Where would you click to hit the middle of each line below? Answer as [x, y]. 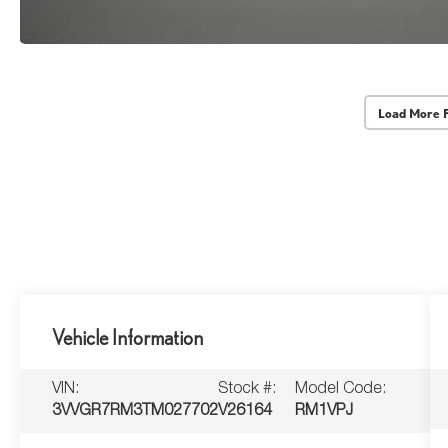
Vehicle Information [128, 338]
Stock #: [247, 390]
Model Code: [341, 390]
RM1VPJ [324, 412]
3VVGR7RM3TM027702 [135, 412]
